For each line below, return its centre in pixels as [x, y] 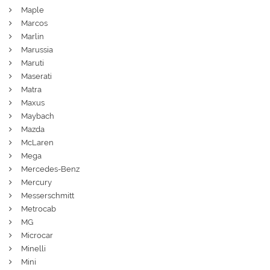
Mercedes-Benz [50, 169]
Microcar [37, 235]
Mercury [36, 182]
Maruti [33, 63]
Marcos [34, 23]
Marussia [37, 49]
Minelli [33, 248]
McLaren [37, 142]
